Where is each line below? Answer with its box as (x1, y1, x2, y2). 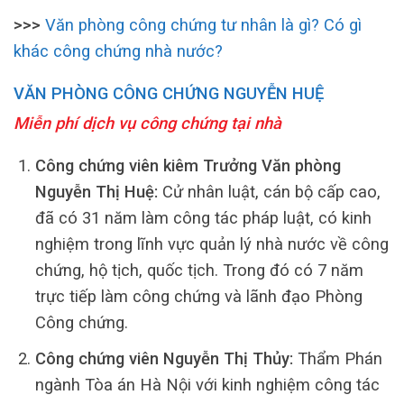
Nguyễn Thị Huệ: (34, 182, 158, 202)
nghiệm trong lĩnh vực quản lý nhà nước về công (34, 234, 389, 254)
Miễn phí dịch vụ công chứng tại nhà (14, 114, 281, 133)
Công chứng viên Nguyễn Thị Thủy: (34, 349, 293, 369)
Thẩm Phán (292, 349, 382, 369)
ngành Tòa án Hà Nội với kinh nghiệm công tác (34, 375, 380, 395)
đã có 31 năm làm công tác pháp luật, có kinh (34, 208, 372, 228)
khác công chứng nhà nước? (14, 41, 223, 60)
